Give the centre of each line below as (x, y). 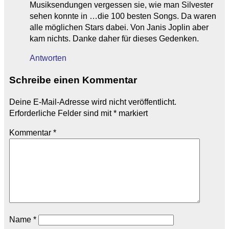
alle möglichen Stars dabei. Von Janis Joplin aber (119, 28)
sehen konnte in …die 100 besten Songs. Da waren (123, 16)
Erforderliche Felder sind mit (61, 113)
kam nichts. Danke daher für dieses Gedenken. (114, 39)
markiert (132, 113)
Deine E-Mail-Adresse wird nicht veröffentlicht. (93, 102)
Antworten (48, 58)
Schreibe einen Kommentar (73, 80)
